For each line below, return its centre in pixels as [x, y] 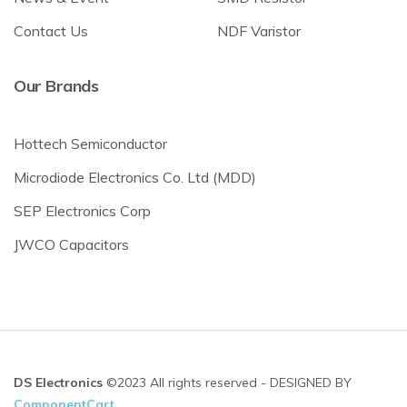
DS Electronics [58, 382]
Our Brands [56, 85]
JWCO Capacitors [71, 244]
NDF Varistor [259, 30]
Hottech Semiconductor [90, 143]
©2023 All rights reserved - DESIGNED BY [227, 382]
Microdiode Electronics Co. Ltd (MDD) [135, 177]
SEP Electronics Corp [82, 210]
